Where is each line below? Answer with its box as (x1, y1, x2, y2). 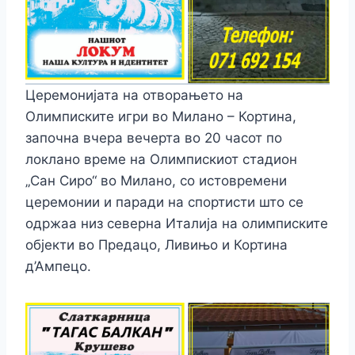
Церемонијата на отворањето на (25, 87, 243, 104)
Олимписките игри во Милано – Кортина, (25, 109, 296, 125)
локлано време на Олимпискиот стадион (25, 151, 297, 168)
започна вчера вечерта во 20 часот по (25, 130, 282, 147)
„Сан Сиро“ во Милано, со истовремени (25, 173, 287, 189)
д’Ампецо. (25, 258, 91, 275)
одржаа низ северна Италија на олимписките (25, 216, 328, 232)
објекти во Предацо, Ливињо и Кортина (25, 237, 288, 254)
